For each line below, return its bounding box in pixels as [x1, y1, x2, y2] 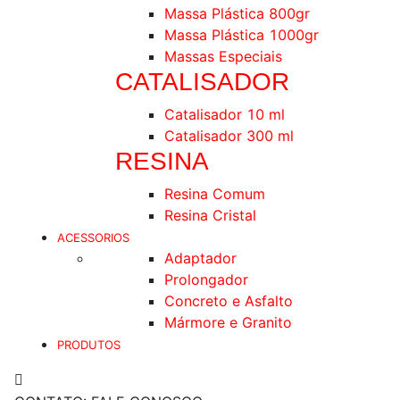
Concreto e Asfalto [164, 292, 293, 310]
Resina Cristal [164, 206, 256, 224]
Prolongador [164, 271, 248, 288]
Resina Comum [164, 185, 265, 203]
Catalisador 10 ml [164, 105, 285, 123]
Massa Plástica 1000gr [164, 26, 319, 44]
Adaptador [164, 249, 237, 267]
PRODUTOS [57, 337, 121, 352]
